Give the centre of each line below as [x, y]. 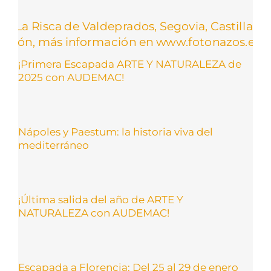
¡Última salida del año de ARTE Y [101, 200]
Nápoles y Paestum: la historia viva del [116, 132]
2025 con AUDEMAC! [71, 78]
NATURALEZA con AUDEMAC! [94, 213]
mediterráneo [54, 145]
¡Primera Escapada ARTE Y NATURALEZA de [130, 64]
